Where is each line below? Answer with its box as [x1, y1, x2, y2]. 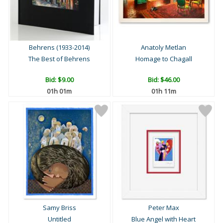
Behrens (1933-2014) [29, 43, 90, 52]
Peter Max [148, 203, 179, 213]
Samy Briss [42, 203, 76, 213]
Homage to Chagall [135, 54, 192, 64]
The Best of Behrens [28, 54, 91, 64]
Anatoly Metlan [141, 43, 186, 52]
